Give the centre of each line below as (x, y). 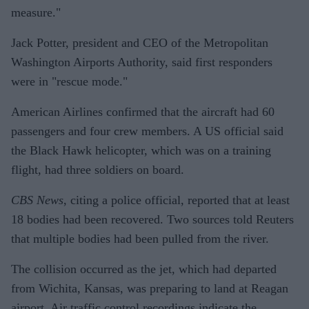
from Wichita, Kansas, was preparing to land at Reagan (150, 288)
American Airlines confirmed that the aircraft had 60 (143, 111)
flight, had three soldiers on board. (98, 169)
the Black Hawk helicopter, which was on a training (141, 150)
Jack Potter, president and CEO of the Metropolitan (140, 42)
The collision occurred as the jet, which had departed (144, 269)
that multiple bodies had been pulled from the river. (140, 238)
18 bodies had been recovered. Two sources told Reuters (152, 219)
